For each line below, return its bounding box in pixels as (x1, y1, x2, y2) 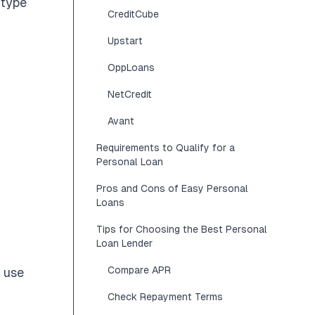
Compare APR (108, 264, 171, 276)
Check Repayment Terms (108, 291, 223, 302)
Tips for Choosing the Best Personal (96, 224, 267, 235)
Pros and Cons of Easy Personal (96, 183, 248, 194)
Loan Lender (96, 238, 153, 249)
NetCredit (108, 89, 152, 100)
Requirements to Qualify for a (96, 142, 235, 153)
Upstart (108, 35, 143, 46)
